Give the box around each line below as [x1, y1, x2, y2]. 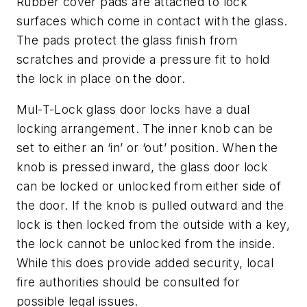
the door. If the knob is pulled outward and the [16, 198, 284, 213]
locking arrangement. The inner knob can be [16, 121, 273, 136]
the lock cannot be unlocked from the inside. [16, 236, 275, 251]
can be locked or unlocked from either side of [16, 179, 281, 194]
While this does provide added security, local [16, 256, 273, 271]
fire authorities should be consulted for [16, 275, 240, 290]
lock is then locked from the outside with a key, [16, 217, 291, 232]
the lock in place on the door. [16, 71, 185, 86]
